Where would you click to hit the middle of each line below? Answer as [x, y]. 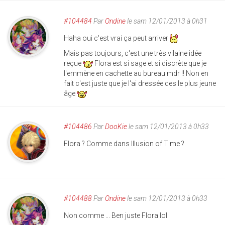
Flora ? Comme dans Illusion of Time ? [124, 144]
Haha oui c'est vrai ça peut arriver [117, 38]
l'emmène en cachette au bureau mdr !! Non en [136, 74]
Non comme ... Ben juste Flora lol [116, 216]
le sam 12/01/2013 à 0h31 [166, 21]
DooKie [116, 127]
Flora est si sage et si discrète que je [150, 64]
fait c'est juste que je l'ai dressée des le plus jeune [140, 84]
